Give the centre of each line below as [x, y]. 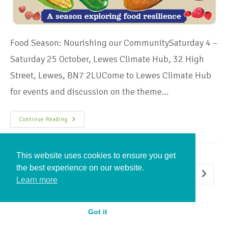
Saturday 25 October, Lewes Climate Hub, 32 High [107, 59]
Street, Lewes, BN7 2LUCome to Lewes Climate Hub [111, 75]
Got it [98, 212]
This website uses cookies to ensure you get [96, 156]
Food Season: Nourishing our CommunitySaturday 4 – [114, 42]
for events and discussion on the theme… [90, 91]
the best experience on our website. [80, 168]
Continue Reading [43, 119]
